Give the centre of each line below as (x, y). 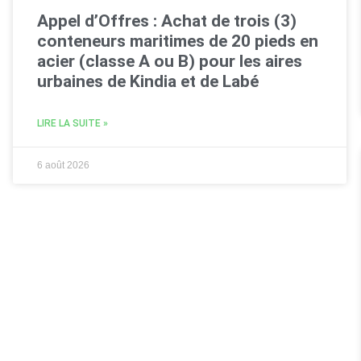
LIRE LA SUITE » (72, 123)
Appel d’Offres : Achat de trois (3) (166, 21)
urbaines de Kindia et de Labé (147, 81)
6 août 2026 (63, 165)
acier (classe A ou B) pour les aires (169, 61)
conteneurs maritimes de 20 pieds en (177, 41)
